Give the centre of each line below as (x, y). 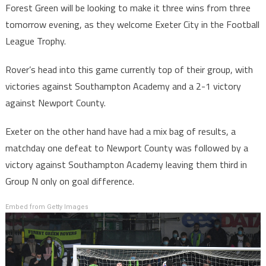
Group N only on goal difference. (69, 181)
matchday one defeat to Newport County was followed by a (126, 148)
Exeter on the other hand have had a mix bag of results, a (120, 131)
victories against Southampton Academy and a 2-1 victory (123, 86)
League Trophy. (35, 41)
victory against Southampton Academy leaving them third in (126, 164)
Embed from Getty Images (47, 207)
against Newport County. (55, 102)
